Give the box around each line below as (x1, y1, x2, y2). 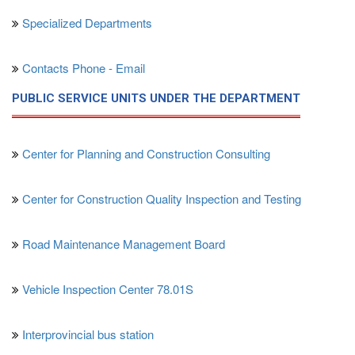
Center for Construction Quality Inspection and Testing (19, 189, 301, 207)
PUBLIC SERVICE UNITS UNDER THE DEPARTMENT (12, 90, 300, 105)
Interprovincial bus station (19, 325, 154, 342)
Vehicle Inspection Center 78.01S (19, 280, 193, 297)
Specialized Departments (19, 13, 152, 31)
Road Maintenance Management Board (19, 235, 225, 252)
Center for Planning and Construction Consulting (19, 144, 270, 162)
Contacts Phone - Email (22, 59, 145, 76)
